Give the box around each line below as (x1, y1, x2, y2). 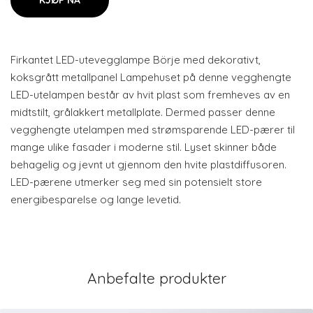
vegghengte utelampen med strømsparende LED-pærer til (10, 123, 295, 136)
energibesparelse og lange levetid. (10, 193, 181, 206)
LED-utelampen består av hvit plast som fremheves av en (10, 88, 290, 101)
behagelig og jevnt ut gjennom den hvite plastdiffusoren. (10, 158, 286, 171)
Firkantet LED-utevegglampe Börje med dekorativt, (10, 53, 261, 66)
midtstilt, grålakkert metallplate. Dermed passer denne (10, 105, 275, 119)
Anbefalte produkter (87, 269, 226, 287)
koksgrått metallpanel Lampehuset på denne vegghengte (10, 71, 291, 84)
